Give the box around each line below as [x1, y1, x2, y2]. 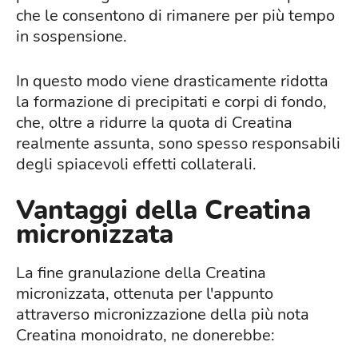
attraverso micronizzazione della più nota [16, 303, 309, 325]
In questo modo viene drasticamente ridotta [16, 70, 328, 92]
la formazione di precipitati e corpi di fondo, [16, 90, 327, 113]
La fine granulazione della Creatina [16, 261, 266, 284]
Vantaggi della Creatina [16, 192, 311, 229]
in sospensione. [16, 25, 127, 47]
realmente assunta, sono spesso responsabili [16, 132, 340, 154]
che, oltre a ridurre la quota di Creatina [16, 111, 292, 133]
